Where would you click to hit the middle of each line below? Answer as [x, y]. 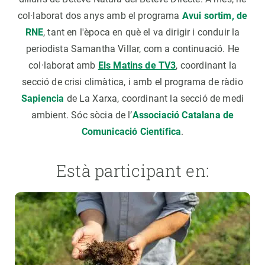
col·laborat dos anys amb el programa [100, 16]
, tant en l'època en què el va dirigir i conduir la [142, 32]
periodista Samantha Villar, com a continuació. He [132, 49]
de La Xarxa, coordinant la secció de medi [154, 98]
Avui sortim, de [215, 16]
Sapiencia [43, 98]
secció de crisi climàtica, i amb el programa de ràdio [132, 82]
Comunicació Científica [131, 132]
